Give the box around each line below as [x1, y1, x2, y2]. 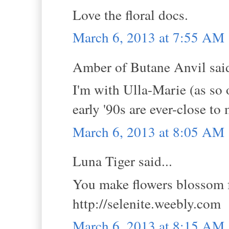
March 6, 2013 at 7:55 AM [73, 28, 224, 47]
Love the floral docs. [73, 5, 188, 24]
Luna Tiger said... [73, 151, 172, 171]
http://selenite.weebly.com [73, 193, 221, 213]
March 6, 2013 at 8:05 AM [73, 122, 224, 141]
